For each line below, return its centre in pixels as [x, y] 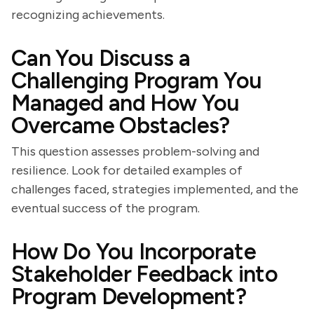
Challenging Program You [137, 81]
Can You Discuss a [101, 58]
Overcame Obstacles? [121, 125]
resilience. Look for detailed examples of [127, 170]
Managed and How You [125, 103]
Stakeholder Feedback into [144, 274]
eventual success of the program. [105, 208]
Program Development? [129, 296]
